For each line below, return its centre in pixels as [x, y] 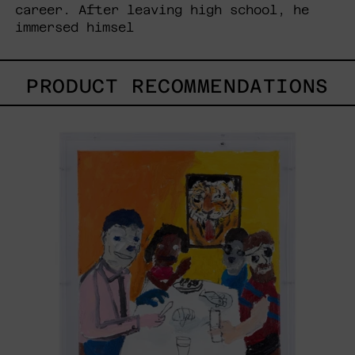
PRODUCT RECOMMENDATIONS [177, 86]
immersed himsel [74, 27]
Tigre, [205, 145]
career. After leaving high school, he [162, 10]
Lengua [205, 113]
